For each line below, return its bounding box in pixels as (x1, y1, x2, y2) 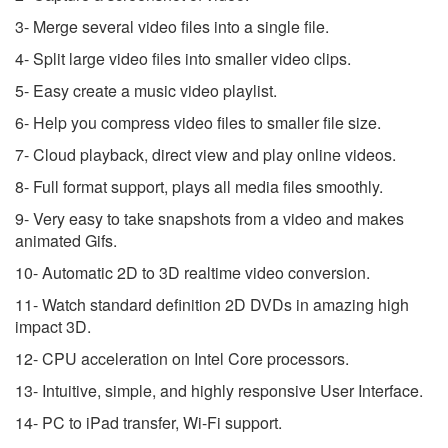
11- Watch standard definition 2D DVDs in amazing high (15, 292, 409, 316)
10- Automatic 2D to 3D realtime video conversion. (15, 260, 370, 284)
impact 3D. (15, 314, 91, 338)
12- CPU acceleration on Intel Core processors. (15, 346, 349, 370)
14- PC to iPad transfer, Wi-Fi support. (15, 410, 282, 434)
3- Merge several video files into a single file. (15, 14, 329, 38)
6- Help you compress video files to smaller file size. (15, 110, 381, 134)
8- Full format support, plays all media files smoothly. (15, 174, 383, 198)
